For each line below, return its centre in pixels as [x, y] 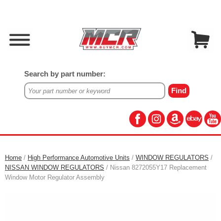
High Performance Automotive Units [79, 158]
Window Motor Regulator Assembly [55, 177]
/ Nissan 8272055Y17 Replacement [155, 167]
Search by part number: [65, 74]
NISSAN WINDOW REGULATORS [55, 167]
